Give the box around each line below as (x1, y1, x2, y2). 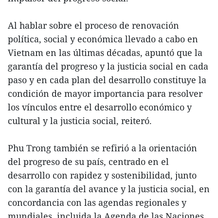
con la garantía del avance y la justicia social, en (8, 182, 210, 195)
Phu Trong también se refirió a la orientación (8, 142, 197, 154)
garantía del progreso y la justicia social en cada (8, 60, 208, 72)
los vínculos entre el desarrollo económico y (8, 101, 192, 113)
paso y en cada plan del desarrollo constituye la (8, 73, 206, 86)
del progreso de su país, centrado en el (8, 155, 169, 167)
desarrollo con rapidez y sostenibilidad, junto (8, 169, 197, 181)
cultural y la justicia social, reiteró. (8, 114, 152, 127)
